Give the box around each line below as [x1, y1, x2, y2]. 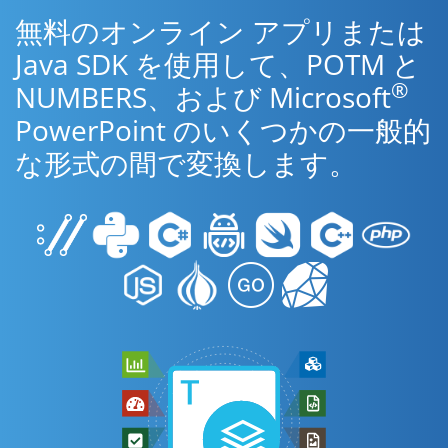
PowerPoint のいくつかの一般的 [15, 111, 431, 149]
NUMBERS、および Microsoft [15, 78, 391, 116]
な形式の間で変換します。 [15, 144, 357, 182]
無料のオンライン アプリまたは [15, 12, 426, 50]
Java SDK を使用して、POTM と [15, 45, 421, 83]
